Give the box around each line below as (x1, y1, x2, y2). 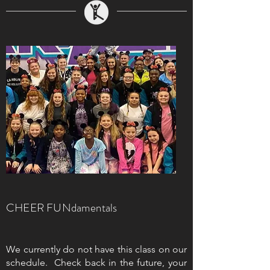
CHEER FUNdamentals (6, 199, 118, 216)
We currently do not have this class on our (6, 243, 187, 255)
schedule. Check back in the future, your (6, 257, 187, 268)
